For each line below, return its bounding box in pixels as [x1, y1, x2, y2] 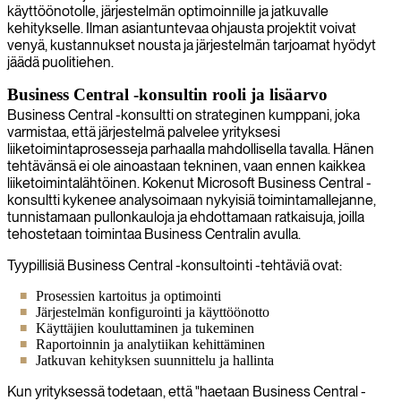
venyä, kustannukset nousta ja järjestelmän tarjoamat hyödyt [7, 36, 376, 54]
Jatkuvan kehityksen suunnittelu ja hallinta [36, 352, 274, 368]
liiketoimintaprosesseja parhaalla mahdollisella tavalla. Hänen [7, 140, 374, 158]
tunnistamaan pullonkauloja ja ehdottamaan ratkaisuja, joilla [7, 208, 364, 226]
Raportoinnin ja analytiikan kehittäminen [36, 336, 265, 352]
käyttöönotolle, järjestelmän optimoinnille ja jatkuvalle [7, 2, 328, 20]
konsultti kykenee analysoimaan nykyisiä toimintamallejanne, [7, 191, 376, 209]
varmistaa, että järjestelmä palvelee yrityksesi [7, 123, 280, 141]
